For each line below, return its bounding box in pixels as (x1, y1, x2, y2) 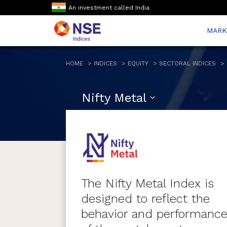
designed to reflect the (81, 192, 210, 206)
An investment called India (68, 4, 149, 11)
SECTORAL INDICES (159, 60, 216, 67)
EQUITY (128, 60, 148, 67)
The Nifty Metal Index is (81, 176, 214, 191)
